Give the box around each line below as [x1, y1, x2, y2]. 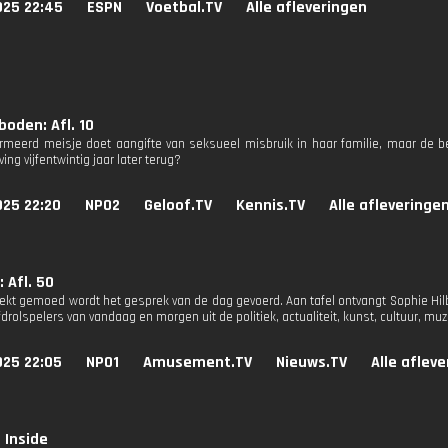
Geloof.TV [144, 195, 212, 216]
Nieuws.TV [276, 352, 347, 373]
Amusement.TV [143, 352, 252, 373]
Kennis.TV [236, 195, 305, 216]
